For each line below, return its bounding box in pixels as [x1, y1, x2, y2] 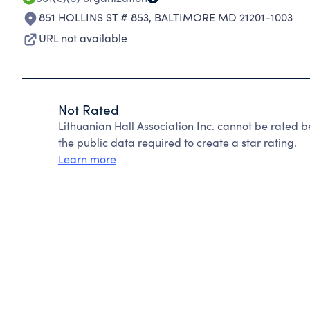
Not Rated [58, 100, 119, 118]
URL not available [39, 30, 127, 45]
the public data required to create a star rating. [58, 135, 297, 149]
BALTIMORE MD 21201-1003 [154, 10, 293, 24]
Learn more [58, 152, 116, 166]
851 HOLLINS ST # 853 [39, 10, 149, 24]
